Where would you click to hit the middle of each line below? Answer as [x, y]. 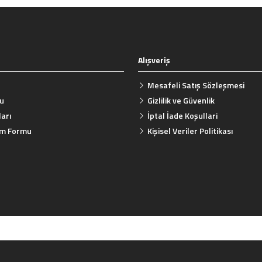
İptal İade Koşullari [182, 116]
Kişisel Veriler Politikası [190, 131]
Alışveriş [154, 60]
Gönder [131, 76]
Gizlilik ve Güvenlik [181, 100]
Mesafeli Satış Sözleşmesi [196, 85]
